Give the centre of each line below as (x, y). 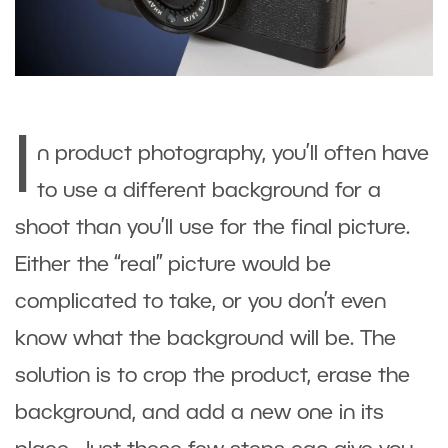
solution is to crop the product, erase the (212, 376)
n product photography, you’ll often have (233, 154)
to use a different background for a (209, 191)
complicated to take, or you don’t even (200, 302)
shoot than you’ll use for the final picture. (212, 228)
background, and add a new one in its (199, 413)
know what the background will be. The (205, 339)
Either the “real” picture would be (173, 265)
